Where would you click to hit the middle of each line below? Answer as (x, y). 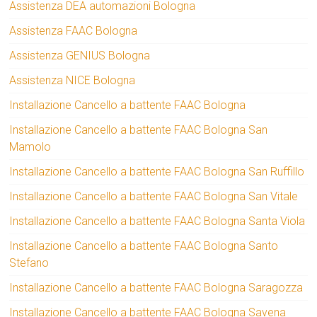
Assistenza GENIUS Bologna (80, 56)
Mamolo (30, 147)
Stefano (29, 263)
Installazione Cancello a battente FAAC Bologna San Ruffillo (157, 172)
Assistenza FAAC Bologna (74, 31)
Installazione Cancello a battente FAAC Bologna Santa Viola (157, 221)
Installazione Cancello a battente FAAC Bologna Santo (144, 246)
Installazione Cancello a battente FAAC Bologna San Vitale (154, 197)
